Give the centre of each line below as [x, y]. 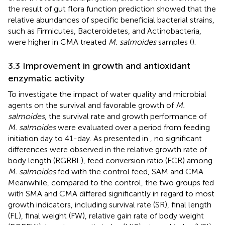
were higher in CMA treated [58, 42]
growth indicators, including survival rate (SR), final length [110, 204]
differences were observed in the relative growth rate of [107, 149]
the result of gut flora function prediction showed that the [112, 9]
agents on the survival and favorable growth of [92, 105]
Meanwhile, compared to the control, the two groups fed [111, 182]
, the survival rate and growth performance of [126, 116]
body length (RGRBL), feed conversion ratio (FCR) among [110, 160]
